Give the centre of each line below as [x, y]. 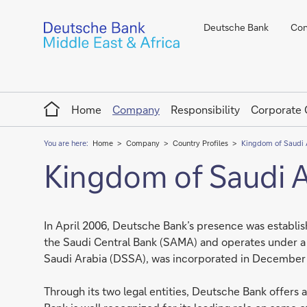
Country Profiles [200, 143]
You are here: [67, 143]
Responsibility [205, 109]
